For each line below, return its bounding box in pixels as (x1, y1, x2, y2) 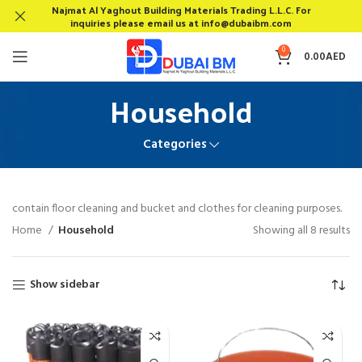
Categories (142, 135, 207, 154)
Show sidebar (30, 276, 101, 294)
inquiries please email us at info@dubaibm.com (70, 14, 292, 32)
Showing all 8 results (253, 221, 350, 240)
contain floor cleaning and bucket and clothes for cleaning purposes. (12, 200, 342, 218)
